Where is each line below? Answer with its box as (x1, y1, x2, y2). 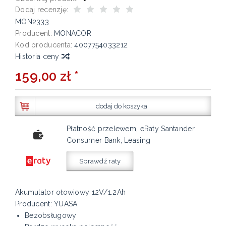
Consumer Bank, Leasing (67, 136, 151, 145)
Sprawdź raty (79, 157, 121, 165)
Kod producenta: (15, 41, 73, 49)
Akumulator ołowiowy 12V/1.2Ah (15, 188, 126, 197)
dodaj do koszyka (96, 102, 147, 110)
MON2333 (15, 18, 49, 26)
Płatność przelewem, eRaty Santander (67, 125, 195, 133)
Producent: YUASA (15, 200, 78, 208)
